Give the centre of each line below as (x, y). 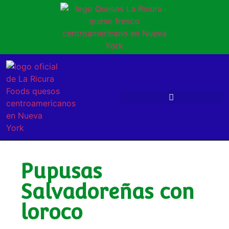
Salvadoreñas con (107, 191)
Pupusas (61, 171)
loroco (51, 212)
